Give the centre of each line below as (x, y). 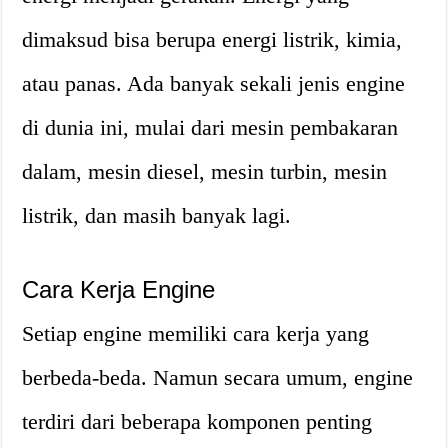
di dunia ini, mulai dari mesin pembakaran (210, 127)
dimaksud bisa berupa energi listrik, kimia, (212, 39)
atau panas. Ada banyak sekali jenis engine (214, 83)
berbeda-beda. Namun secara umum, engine (218, 377)
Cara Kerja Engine (119, 289)
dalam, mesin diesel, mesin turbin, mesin (205, 171)
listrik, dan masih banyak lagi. (157, 215)
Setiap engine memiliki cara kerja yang (196, 333)
